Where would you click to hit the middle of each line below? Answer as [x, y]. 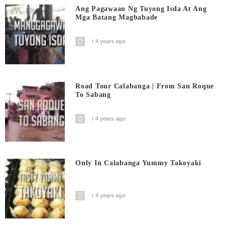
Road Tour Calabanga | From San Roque [145, 86]
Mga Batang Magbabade [117, 18]
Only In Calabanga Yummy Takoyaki [139, 163]
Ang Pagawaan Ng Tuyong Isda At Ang [141, 9]
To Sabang [93, 94]
